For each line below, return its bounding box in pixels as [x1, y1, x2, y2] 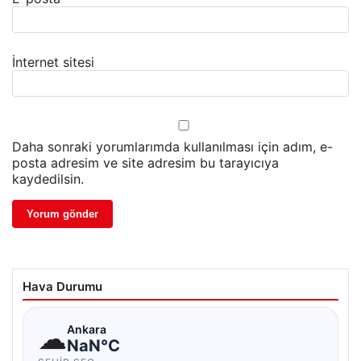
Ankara [67, 322, 106, 336]
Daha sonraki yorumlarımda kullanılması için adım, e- [12, 139, 333, 156]
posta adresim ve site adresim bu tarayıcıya [12, 155, 279, 172]
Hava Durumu [23, 279, 102, 295]
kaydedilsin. [12, 171, 84, 188]
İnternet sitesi [12, 54, 94, 71]
